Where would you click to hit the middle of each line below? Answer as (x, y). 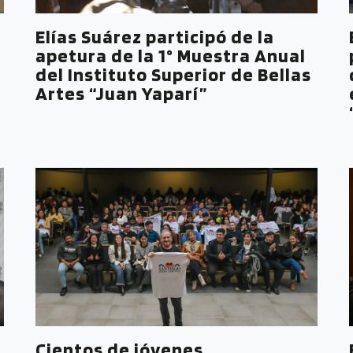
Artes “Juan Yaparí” (122, 93)
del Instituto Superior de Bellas (174, 74)
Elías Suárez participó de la (155, 36)
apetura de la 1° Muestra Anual (171, 55)
